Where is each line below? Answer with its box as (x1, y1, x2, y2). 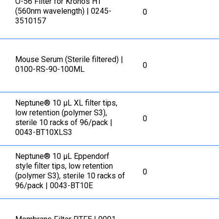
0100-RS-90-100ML (15, 64, 85, 74)
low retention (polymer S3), (15, 108, 108, 117)
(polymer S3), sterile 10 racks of (15, 171, 126, 180)
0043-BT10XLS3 (15, 127, 73, 137)
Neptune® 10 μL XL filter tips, (15, 98, 118, 108)
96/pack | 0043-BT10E (15, 180, 93, 190)
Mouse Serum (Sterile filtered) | (15, 54, 124, 64)
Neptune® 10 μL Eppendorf (15, 151, 110, 161)
